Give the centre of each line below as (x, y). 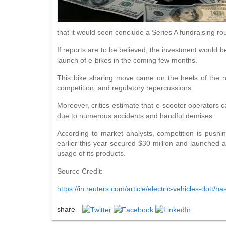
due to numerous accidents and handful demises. (136, 115)
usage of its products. (91, 153)
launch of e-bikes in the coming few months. (127, 60)
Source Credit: (80, 171)
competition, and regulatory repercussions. (125, 88)
